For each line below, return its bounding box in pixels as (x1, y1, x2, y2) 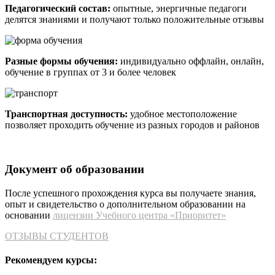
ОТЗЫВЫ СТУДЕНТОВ (5, 231, 109, 242)
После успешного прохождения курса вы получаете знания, (5, 188, 256, 199)
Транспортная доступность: (5, 108, 128, 119)
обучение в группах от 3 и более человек (5, 66, 176, 77)
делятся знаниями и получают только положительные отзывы (5, 14, 264, 25)
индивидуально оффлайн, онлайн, (118, 55, 264, 66)
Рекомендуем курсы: (5, 255, 97, 266)
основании (5, 210, 53, 221)
